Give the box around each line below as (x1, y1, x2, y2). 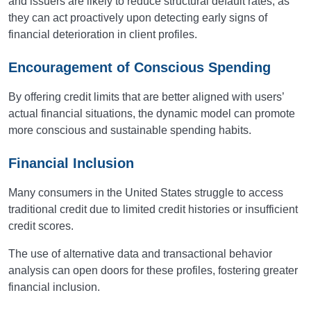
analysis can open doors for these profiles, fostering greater (8, 264, 298, 276)
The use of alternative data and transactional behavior (8, 248, 272, 260)
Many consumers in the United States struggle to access (8, 187, 283, 199)
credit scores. (8, 220, 74, 232)
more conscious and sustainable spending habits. (8, 124, 251, 136)
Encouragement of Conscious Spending (8, 60, 271, 75)
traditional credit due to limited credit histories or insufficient (8, 203, 298, 215)
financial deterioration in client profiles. (8, 28, 197, 40)
